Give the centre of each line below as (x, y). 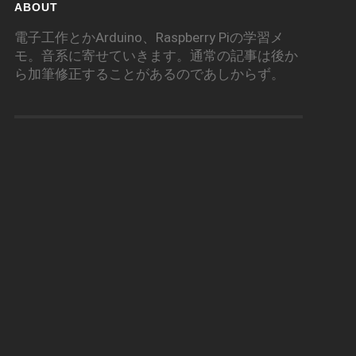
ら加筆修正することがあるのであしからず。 (149, 74)
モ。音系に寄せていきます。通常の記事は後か (156, 56)
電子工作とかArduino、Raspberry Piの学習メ (149, 38)
